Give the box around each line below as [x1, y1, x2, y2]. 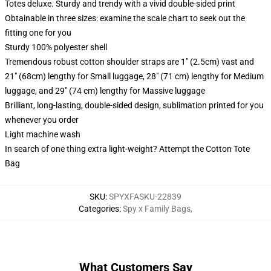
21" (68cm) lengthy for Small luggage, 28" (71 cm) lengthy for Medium [5, 71, 264, 81]
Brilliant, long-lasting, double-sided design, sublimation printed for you [5, 100, 264, 110]
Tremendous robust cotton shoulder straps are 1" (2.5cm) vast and [5, 57, 254, 67]
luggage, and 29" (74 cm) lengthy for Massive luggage [5, 86, 205, 96]
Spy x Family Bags [123, 204, 191, 214]
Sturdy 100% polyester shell [5, 42, 107, 52]
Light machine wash [5, 129, 80, 139]
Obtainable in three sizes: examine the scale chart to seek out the [5, 13, 245, 23]
